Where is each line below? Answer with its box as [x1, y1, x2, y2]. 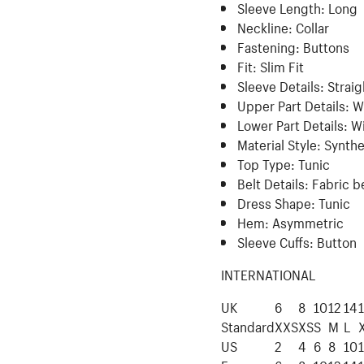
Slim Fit [260, 54, 304, 76]
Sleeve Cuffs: [237, 230, 314, 251]
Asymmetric [272, 210, 344, 232]
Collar [296, 15, 329, 37]
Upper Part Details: [237, 93, 349, 115]
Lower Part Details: [237, 113, 348, 134]
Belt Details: [237, 171, 309, 193]
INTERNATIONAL [221, 262, 315, 284]
